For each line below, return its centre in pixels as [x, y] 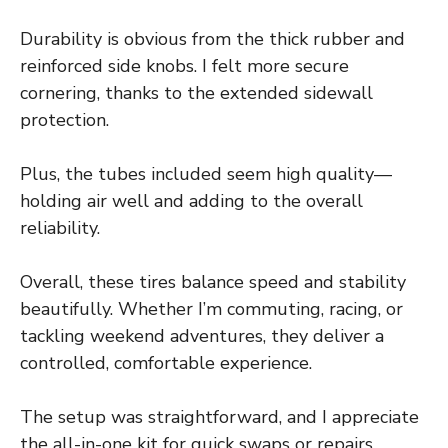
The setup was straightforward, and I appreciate [219, 417]
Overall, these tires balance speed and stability [213, 282]
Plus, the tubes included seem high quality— [206, 174]
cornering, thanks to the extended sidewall [196, 93]
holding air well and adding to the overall [191, 201]
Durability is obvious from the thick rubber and [212, 39]
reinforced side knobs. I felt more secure [184, 66]
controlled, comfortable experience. [166, 363]
